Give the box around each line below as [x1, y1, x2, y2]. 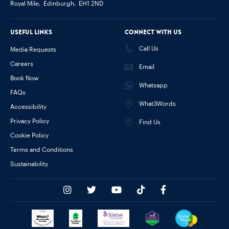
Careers [10, 60, 33, 67]
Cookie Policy [10, 132, 49, 139]
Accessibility [10, 103, 47, 110]
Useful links [10, 28, 52, 36]
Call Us [139, 45, 158, 52]
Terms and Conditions [10, 146, 73, 153]
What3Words [139, 100, 176, 107]
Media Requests [10, 46, 56, 53]
